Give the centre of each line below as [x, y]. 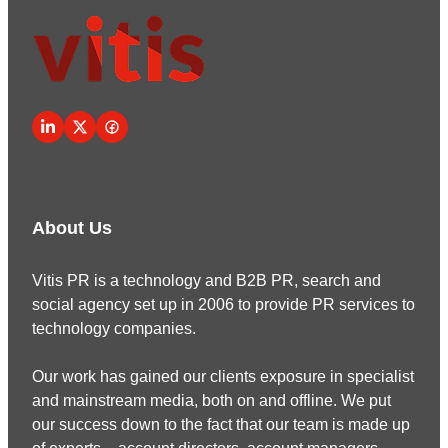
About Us [72, 228]
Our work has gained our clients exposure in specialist [223, 376]
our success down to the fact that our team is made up [221, 424]
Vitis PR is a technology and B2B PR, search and [206, 280]
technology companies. [114, 328]
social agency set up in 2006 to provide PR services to [223, 304]
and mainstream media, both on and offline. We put [211, 400]
